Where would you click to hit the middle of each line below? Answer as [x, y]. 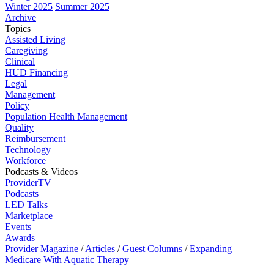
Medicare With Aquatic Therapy [67, 260]
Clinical [20, 61]
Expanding [211, 249]
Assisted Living [35, 39]
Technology [28, 150]
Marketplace [29, 216]
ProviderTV [28, 183]
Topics [18, 28]
